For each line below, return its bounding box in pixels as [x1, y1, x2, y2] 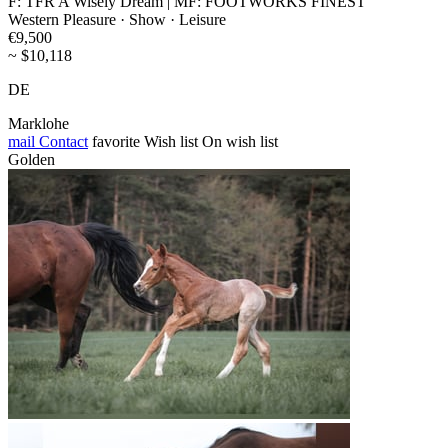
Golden [8, 151, 55, 169]
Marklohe [8, 115, 69, 133]
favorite [92, 133, 140, 151]
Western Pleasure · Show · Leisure [8, 11, 226, 29]
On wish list [202, 133, 278, 151]
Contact [35, 133, 88, 151]
